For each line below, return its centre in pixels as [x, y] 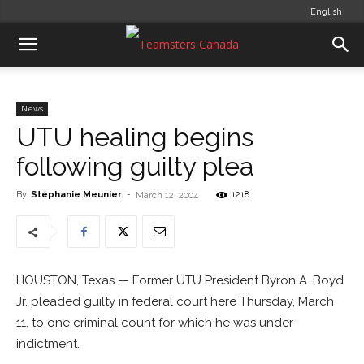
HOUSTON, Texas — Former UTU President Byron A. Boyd [180, 280]
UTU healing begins [135, 137]
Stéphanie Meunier [76, 195]
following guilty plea [135, 166]
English [326, 12]
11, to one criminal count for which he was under [155, 323]
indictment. [48, 344]
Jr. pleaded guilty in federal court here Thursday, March [175, 301]
